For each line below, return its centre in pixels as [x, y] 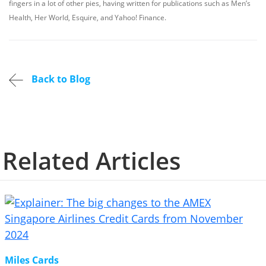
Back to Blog [60, 79]
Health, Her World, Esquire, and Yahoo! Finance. [88, 18]
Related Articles [91, 161]
